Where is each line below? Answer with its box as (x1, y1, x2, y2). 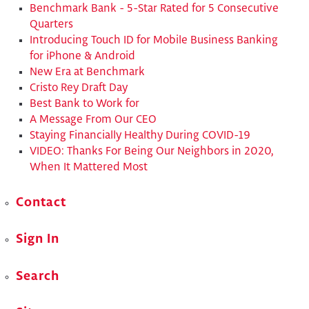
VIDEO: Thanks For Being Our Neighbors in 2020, (30, 146, 274, 157)
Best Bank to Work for (30, 99, 140, 110)
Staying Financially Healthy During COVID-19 (30, 130, 251, 141)
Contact (16, 196, 67, 209)
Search (16, 270, 60, 283)
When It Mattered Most (30, 162, 148, 173)
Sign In (16, 233, 60, 246)
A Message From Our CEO (30, 114, 157, 126)
